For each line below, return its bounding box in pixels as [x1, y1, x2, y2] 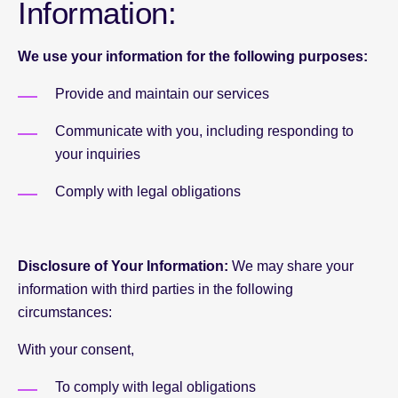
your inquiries [55, 147, 140, 162]
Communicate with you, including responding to [55, 123, 354, 139]
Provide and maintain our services [55, 86, 269, 101]
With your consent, [18, 342, 134, 357]
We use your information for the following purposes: [18, 49, 368, 64]
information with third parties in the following [18, 282, 293, 297]
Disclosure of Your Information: [18, 259, 228, 274]
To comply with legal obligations [55, 379, 256, 394]
